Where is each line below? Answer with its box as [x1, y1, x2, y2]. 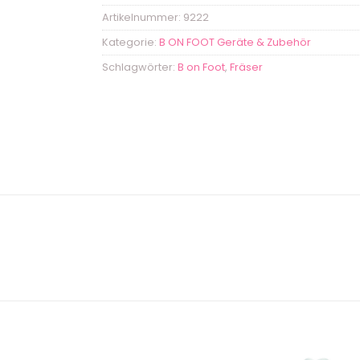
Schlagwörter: [102, 59, 178, 74]
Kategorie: [102, 35, 159, 49]
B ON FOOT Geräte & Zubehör [159, 35, 311, 49]
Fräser [230, 59, 263, 74]
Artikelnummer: [102, 10, 183, 24]
